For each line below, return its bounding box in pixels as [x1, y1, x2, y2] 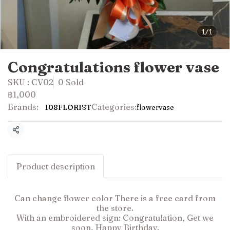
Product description [16, 161, 95, 171]
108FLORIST [45, 103, 91, 112]
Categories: [91, 102, 137, 112]
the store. [97, 203, 133, 213]
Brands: [8, 102, 39, 112]
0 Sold [58, 77, 84, 87]
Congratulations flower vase [8, 58, 219, 76]
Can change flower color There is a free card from [14, 193, 216, 203]
